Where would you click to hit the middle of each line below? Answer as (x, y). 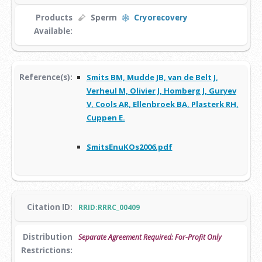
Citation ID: (49, 207)
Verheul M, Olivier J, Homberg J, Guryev (161, 91)
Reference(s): (46, 77)
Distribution (47, 237)
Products (54, 18)
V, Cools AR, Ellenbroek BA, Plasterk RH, (162, 104)
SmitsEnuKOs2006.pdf (129, 146)
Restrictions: (46, 251)
